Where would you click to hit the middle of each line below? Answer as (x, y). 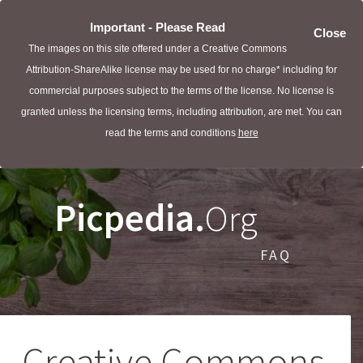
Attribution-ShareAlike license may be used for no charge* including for (181, 70)
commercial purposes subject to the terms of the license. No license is (181, 91)
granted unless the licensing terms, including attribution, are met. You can (181, 112)
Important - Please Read (157, 28)
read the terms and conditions (171, 133)
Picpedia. (130, 218)
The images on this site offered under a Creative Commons (157, 49)
